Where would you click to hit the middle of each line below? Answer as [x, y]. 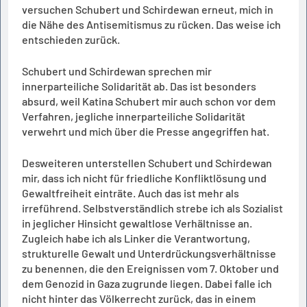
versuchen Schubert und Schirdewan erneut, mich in [148, 9]
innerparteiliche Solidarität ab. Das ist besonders [139, 86]
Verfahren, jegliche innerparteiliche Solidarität [134, 116]
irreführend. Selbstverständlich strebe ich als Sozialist [152, 208]
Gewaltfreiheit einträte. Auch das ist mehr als [131, 193]
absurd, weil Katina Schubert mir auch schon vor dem [149, 101]
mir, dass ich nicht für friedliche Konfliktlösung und [144, 177]
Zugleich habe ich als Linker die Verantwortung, [136, 238]
